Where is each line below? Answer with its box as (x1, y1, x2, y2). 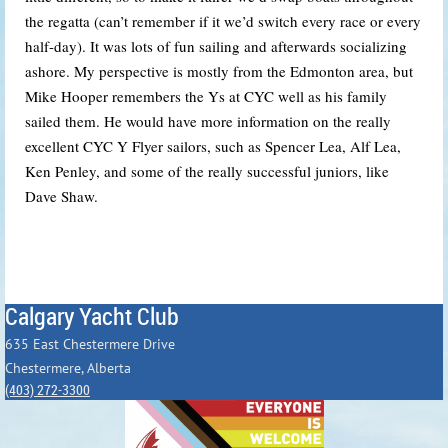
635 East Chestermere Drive (5, 334, 175, 353)
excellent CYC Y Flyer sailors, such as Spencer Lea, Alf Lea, (25, 135, 401, 156)
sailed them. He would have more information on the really (25, 110, 391, 131)
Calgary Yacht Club (5, 299, 179, 332)
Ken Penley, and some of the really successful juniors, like (25, 160, 389, 181)
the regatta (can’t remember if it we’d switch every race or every (25, 10, 421, 31)
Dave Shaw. (25, 185, 103, 206)
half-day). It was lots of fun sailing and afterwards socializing (25, 35, 407, 56)
